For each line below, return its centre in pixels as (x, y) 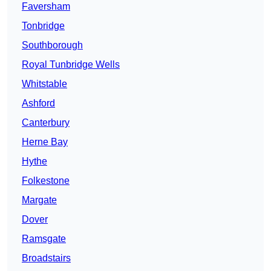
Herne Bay (45, 142)
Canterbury (46, 123)
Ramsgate (44, 239)
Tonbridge (43, 26)
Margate (39, 200)
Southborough (52, 45)
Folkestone (46, 181)
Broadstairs (46, 258)
